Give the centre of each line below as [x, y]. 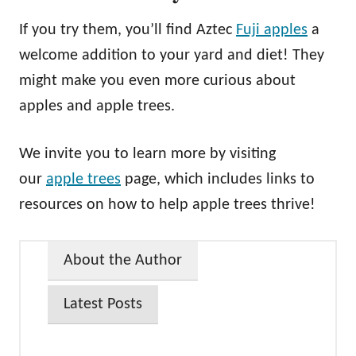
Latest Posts [103, 304]
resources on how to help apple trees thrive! [167, 205]
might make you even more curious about [157, 81]
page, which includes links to [218, 179]
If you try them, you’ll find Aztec [128, 30]
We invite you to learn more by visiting [147, 154]
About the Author [123, 260]
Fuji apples [272, 30]
